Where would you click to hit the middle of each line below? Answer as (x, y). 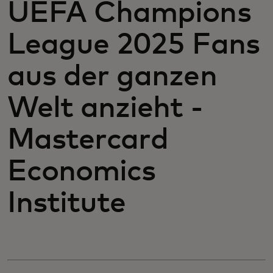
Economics (82, 172)
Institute (67, 204)
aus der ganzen (112, 77)
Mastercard (88, 140)
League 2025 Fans (133, 45)
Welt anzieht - (105, 108)
